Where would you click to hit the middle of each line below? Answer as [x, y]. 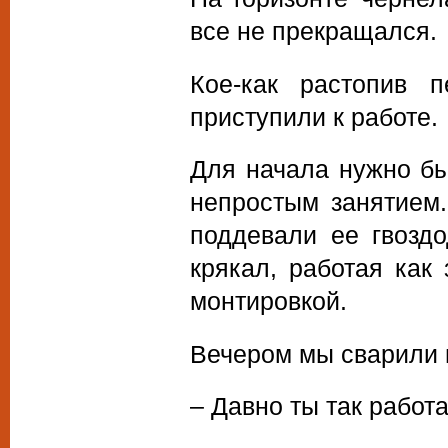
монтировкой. [268, 301]
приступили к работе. [314, 116]
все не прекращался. [313, 31]
